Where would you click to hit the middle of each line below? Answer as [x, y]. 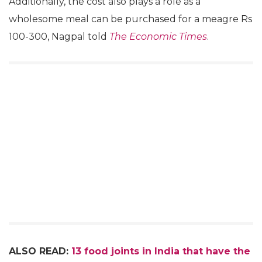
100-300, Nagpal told [59, 36]
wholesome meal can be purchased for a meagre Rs [130, 19]
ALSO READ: [40, 251]
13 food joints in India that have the [161, 251]
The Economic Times [158, 36]
